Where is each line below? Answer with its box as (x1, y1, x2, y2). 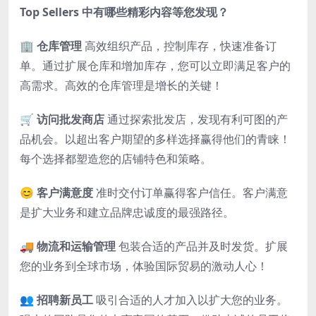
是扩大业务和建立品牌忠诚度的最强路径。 (20, 205, 234, 221)
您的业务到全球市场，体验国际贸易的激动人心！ (20, 258, 268, 274)
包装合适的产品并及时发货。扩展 (116, 238, 288, 255)
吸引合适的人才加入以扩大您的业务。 (93, 292, 288, 308)
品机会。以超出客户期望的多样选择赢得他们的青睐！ (20, 131, 291, 147)
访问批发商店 (37, 111, 104, 128)
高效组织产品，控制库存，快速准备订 (82, 38, 276, 54)
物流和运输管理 (37, 238, 116, 255)
